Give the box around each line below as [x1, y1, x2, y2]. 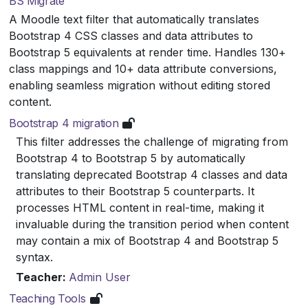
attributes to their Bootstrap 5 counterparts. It [16, 184, 254, 198]
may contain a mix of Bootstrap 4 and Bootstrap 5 [16, 233, 278, 247]
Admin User [69, 269, 131, 284]
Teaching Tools [9, 291, 86, 305]
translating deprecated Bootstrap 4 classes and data [16, 167, 287, 181]
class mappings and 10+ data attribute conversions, [9, 61, 277, 76]
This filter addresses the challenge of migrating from [16, 134, 288, 148]
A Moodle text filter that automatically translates [9, 12, 259, 26]
